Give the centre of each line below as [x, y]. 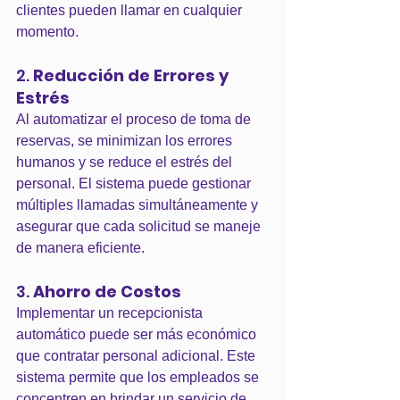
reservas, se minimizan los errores [126, 141]
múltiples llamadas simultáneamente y [139, 205]
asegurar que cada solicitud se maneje [140, 226]
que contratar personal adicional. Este [137, 356]
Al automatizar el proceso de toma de [135, 119]
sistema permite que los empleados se [139, 377]
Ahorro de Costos [107, 292]
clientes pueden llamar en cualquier [131, 10]
